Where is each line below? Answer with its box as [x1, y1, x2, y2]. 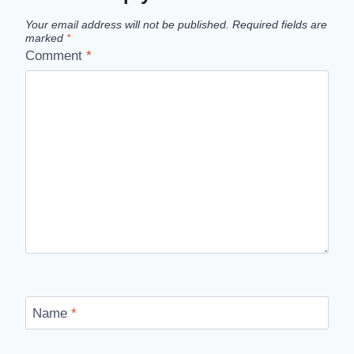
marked [25, 32, 66, 44]
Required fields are [232, 18, 327, 31]
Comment [25, 48, 86, 64]
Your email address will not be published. [25, 18, 229, 31]
